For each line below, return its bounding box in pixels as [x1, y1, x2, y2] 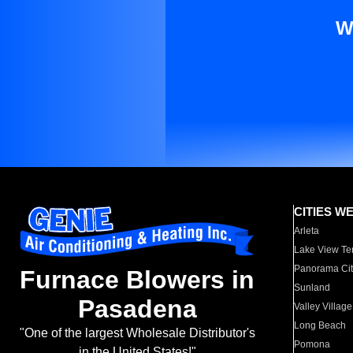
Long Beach [294, 320, 347, 331]
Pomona [294, 339, 331, 350]
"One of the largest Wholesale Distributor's [19, 326, 255, 340]
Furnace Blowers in [20, 266, 255, 295]
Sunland [294, 282, 331, 293]
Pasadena [77, 295, 197, 324]
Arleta [294, 225, 320, 236]
